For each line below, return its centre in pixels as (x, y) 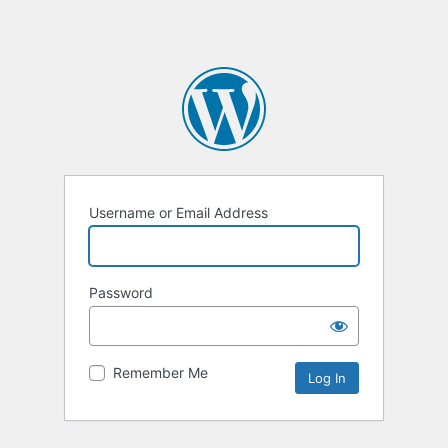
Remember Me (160, 373)
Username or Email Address (178, 213)
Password (121, 293)
